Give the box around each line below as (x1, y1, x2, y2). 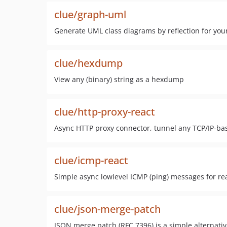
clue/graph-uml (54, 8, 126, 21)
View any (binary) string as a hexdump (54, 74, 184, 84)
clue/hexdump (54, 56, 123, 70)
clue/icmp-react (54, 154, 128, 167)
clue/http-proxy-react (54, 105, 155, 119)
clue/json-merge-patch (54, 202, 161, 216)
